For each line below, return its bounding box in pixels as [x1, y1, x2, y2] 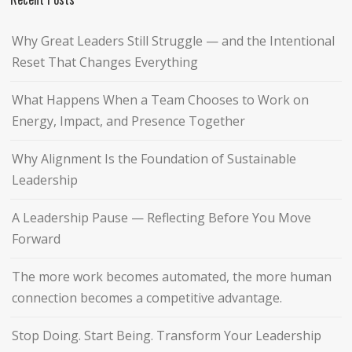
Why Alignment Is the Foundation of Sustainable [12, 149, 297, 167]
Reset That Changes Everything [12, 53, 199, 71]
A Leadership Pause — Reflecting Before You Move [12, 208, 312, 226]
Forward [12, 229, 61, 247]
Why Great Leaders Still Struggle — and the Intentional [12, 31, 335, 49]
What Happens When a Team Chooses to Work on [12, 90, 310, 108]
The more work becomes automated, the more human [12, 267, 332, 285]
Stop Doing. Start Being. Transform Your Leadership [12, 326, 322, 344]
